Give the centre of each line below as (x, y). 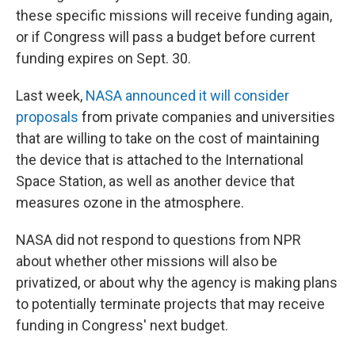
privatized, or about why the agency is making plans (177, 282)
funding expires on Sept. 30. (103, 58)
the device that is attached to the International (160, 160)
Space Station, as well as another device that (155, 181)
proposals (47, 117)
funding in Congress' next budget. (122, 325)
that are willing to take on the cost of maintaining (168, 138)
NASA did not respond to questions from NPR (158, 240)
